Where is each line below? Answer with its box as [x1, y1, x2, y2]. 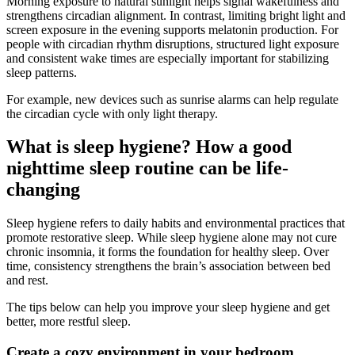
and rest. [6, 273, 48, 288]
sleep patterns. [6, 65, 77, 79]
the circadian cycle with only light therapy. [6, 106, 221, 120]
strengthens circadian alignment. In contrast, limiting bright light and [6, 8, 345, 22]
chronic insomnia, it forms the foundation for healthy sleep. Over [6, 245, 329, 259]
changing [6, 179, 80, 200]
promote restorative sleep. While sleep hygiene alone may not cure [6, 231, 337, 245]
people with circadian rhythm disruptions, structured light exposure [6, 36, 339, 51]
